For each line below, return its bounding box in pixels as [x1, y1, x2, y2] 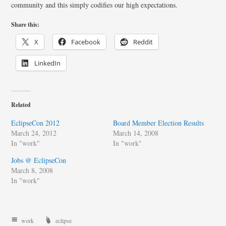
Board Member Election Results [113, 118, 204, 128]
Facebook [71, 37, 101, 46]
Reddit [133, 37, 153, 46]
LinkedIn [34, 59, 61, 68]
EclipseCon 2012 [11, 118, 60, 128]
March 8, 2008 [11, 165, 53, 175]
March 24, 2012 [11, 128, 57, 138]
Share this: [11, 20, 40, 29]
